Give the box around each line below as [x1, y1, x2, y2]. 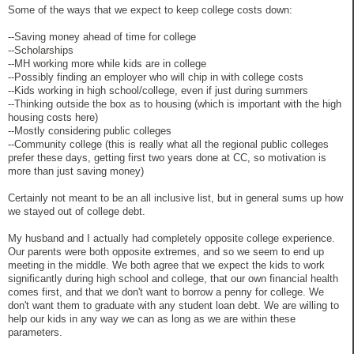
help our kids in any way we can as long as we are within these [8, 312, 296, 325]
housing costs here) [8, 111, 98, 123]
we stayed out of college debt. [8, 205, 145, 217]
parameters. [8, 326, 62, 338]
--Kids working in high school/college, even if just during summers [8, 84, 308, 96]
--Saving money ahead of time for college [8, 30, 196, 43]
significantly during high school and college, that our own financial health [8, 272, 338, 284]
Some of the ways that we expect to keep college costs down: [8, 3, 292, 16]
